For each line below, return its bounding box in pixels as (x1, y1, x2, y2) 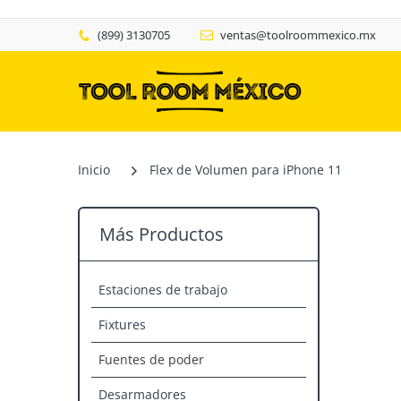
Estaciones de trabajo (98, 281, 227, 298)
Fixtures (98, 316, 146, 333)
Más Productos (99, 222, 224, 246)
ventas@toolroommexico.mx (220, 27, 376, 43)
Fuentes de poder (98, 351, 204, 368)
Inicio (78, 161, 110, 178)
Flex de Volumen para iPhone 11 (149, 161, 342, 178)
